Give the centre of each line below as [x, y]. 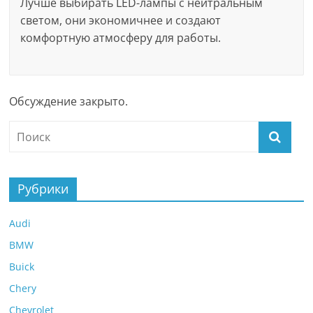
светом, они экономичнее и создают [121, 20]
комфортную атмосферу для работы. [121, 37]
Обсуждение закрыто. [69, 101]
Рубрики [43, 188]
